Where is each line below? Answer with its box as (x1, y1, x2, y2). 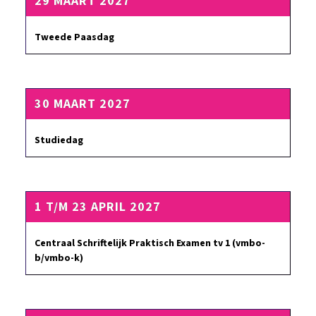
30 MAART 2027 (35, 95, 130, 113)
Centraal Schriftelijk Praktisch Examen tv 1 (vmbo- (35, 236, 265, 250)
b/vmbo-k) (35, 251, 83, 265)
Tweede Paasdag (35, 30, 114, 44)
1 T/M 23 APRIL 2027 (35, 198, 161, 216)
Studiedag (35, 133, 83, 147)
